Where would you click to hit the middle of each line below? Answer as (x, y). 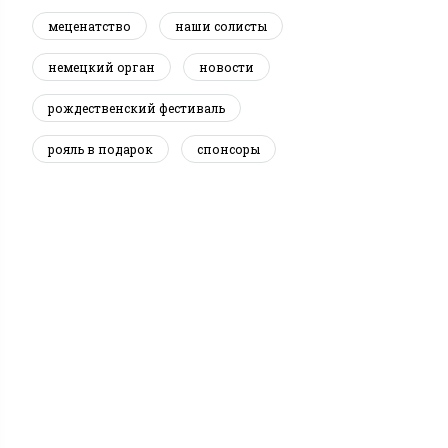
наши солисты (221, 26)
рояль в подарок (101, 149)
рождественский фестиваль (137, 108)
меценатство (90, 26)
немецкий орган (102, 67)
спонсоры (229, 149)
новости (227, 67)
